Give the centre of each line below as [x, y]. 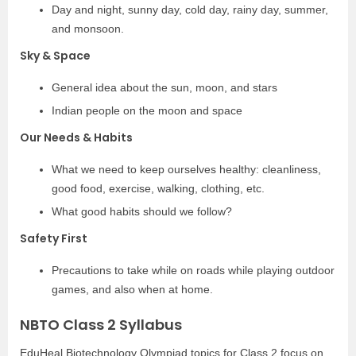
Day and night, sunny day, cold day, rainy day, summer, [190, 10]
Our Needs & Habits [76, 137]
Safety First [54, 238]
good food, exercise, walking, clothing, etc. [158, 188]
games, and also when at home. [132, 289]
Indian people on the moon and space [147, 110]
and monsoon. [88, 29]
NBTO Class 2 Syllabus [101, 325]
